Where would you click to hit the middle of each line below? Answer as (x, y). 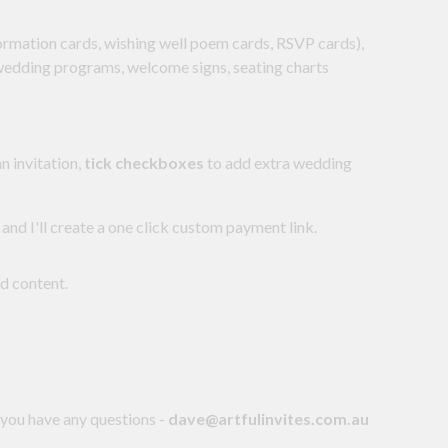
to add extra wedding (278, 163)
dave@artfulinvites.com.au (268, 419)
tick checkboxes (144, 163)
